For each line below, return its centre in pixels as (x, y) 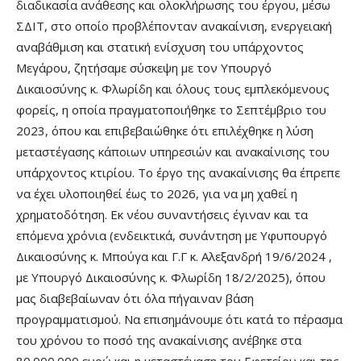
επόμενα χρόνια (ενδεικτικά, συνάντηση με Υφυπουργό (172, 235)
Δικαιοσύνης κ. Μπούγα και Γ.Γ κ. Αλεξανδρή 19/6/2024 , (174, 256)
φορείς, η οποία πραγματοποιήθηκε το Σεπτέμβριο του (171, 109)
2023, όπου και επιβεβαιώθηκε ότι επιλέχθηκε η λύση (165, 130)
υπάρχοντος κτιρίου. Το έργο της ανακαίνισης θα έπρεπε (178, 172)
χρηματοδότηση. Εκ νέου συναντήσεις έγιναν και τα (162, 214)
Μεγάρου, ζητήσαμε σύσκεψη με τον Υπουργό (144, 67)
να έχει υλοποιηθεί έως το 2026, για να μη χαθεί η (157, 193)
